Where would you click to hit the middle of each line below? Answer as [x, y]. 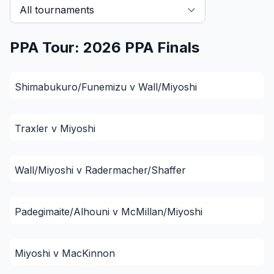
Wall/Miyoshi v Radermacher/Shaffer [100, 170]
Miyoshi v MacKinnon [65, 253]
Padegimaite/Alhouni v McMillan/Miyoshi [109, 212]
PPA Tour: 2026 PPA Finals [105, 47]
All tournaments [57, 10]
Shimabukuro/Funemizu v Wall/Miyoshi [106, 87]
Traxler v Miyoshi [55, 128]
